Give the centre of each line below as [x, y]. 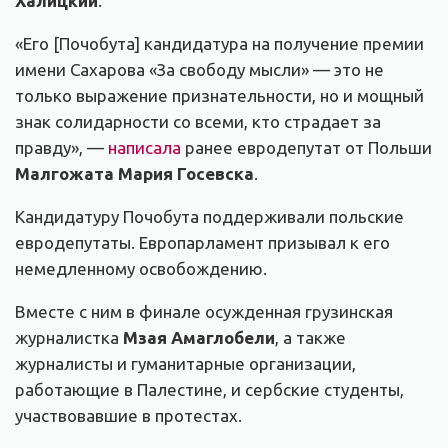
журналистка [69, 338]
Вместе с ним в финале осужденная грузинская [204, 312]
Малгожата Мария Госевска [134, 174]
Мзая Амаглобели [199, 338]
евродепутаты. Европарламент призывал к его [202, 243]
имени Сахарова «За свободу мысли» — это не [199, 70]
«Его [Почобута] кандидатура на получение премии [219, 44]
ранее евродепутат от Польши [306, 148]
